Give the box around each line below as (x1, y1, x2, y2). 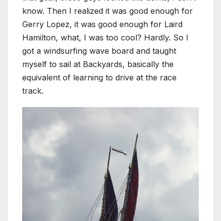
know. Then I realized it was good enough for (22, 5, 193, 16)
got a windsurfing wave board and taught (22, 45, 176, 56)
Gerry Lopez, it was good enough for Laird (22, 19, 183, 29)
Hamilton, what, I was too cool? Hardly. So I (22, 32, 188, 42)
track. (22, 85, 43, 96)
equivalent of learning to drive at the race (22, 72, 177, 82)
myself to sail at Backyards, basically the (22, 59, 174, 69)
